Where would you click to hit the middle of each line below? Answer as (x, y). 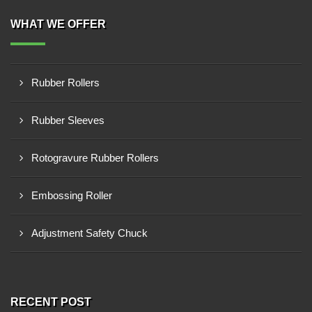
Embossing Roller (72, 195)
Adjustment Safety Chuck (89, 233)
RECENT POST (51, 302)
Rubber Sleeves (68, 120)
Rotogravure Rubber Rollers (95, 158)
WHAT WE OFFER (58, 24)
